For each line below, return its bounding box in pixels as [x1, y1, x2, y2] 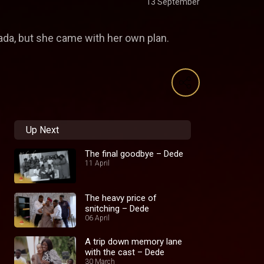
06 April [85, 213, 110, 222]
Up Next [26, 124, 59, 136]
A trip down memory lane [85, 236, 182, 247]
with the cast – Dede [85, 247, 164, 258]
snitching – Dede [85, 203, 149, 214]
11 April [85, 159, 110, 168]
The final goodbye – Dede [85, 148, 183, 160]
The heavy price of [85, 192, 157, 203]
